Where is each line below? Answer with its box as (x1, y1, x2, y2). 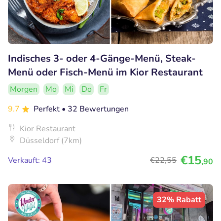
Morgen (10, 83, 37, 95)
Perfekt (34, 103, 62, 114)
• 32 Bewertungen (62, 103, 129, 114)
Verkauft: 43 (8, 154, 52, 166)
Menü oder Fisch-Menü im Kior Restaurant (8, 65, 203, 79)
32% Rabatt (157, 194, 201, 205)
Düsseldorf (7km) (20, 135, 82, 146)
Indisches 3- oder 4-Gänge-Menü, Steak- (8, 51, 196, 65)
